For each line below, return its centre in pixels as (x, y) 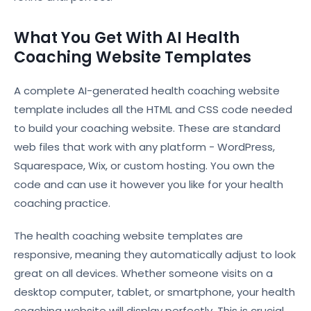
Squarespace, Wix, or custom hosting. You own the (144, 166)
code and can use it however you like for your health (149, 184)
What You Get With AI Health (127, 38)
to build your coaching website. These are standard (147, 128)
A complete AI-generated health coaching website (147, 91)
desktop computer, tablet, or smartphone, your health (154, 292)
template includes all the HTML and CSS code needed (153, 109)
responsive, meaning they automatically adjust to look (155, 254)
